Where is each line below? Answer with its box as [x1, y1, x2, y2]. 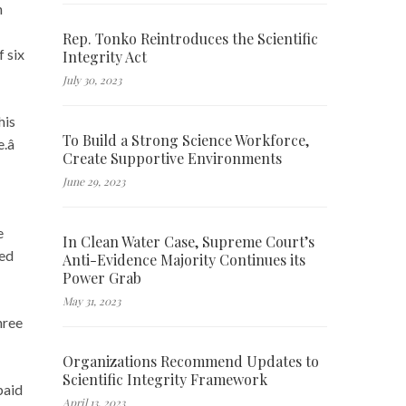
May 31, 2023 [62, 293, 121, 308]
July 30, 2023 [62, 72, 121, 87]
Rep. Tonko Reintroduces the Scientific [62, 28, 318, 48]
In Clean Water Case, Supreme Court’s [62, 231, 314, 251]
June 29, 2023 [62, 173, 125, 188]
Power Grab [62, 267, 141, 287]
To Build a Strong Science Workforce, [62, 130, 309, 150]
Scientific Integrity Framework [62, 369, 267, 389]
